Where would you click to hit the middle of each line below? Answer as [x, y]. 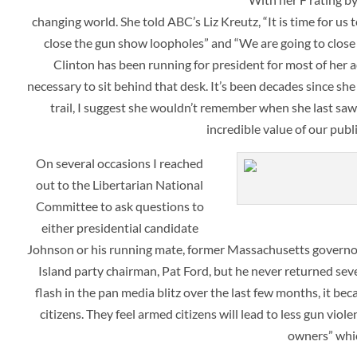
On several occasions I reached [120, 163]
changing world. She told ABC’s [117, 21]
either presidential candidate [120, 227]
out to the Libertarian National [120, 184]
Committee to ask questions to [120, 206]
